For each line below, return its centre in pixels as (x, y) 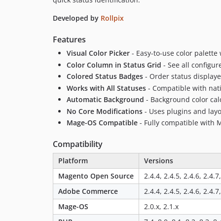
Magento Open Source (96, 176)
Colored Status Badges (105, 76)
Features (69, 40)
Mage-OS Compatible (102, 123)
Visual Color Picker (98, 53)
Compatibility (78, 144)
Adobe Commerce (88, 191)
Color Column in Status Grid (114, 65)
